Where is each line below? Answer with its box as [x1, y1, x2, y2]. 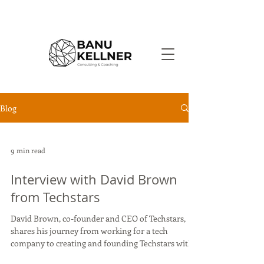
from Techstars [11, 189, 100, 206]
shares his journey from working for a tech [11, 225, 168, 236]
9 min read [11, 146, 45, 155]
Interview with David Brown [11, 171, 177, 188]
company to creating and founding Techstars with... [11, 237, 199, 249]
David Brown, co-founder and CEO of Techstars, [11, 213, 186, 224]
